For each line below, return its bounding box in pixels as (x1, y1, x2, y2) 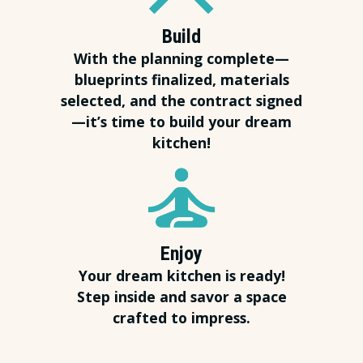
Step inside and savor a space (76, 287, 287, 307)
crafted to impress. (113, 308, 250, 328)
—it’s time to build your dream (71, 112, 292, 132)
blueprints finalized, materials (74, 70, 289, 90)
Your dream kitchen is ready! (78, 266, 285, 286)
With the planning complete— (74, 49, 289, 69)
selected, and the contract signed (61, 91, 302, 111)
